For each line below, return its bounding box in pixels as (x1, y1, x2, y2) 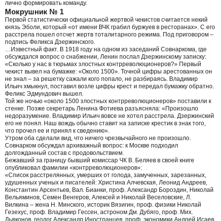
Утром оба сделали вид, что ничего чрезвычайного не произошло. (5, 134, 191, 142)
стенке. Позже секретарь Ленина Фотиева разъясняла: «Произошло (5, 105, 198, 112)
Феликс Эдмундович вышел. (5, 90, 83, 97)
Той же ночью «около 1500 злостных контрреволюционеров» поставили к (5, 97, 211, 105)
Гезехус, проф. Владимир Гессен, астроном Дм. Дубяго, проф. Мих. (5, 208, 193, 216)
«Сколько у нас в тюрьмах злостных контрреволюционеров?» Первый (5, 60, 201, 68)
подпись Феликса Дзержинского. (5, 38, 95, 45)
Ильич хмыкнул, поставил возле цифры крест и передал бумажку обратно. (5, 82, 214, 90)
